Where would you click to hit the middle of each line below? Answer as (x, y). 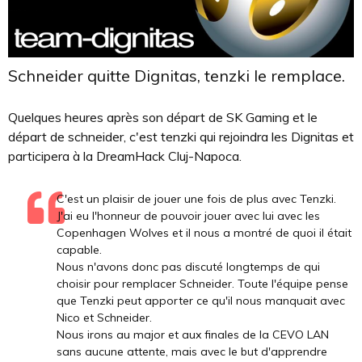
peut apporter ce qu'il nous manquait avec (229, 301)
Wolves (149, 233)
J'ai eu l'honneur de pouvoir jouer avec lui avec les (188, 216)
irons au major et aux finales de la (178, 335)
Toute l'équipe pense (293, 284)
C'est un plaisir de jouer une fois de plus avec (178, 199)
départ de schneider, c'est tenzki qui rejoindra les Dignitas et (181, 137)
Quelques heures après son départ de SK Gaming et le (163, 118)
